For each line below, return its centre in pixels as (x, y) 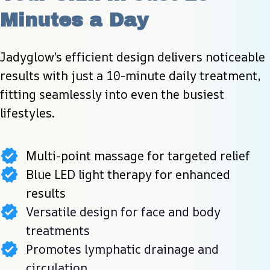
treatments (58, 231)
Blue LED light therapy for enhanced (128, 175)
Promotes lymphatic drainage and (122, 250)
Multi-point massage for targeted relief (138, 156)
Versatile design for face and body (123, 212)
